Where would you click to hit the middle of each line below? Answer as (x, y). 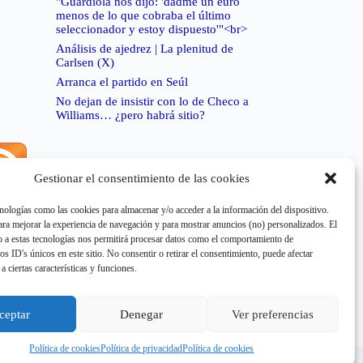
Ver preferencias (273, 314)
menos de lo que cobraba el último (143, 16)
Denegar (142, 314)
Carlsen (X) (85, 63)
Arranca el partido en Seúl (122, 82)
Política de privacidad (142, 348)
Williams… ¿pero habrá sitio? (130, 115)
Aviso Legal (94, 353)
